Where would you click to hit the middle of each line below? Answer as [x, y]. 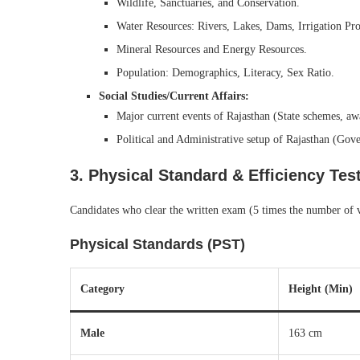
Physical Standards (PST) [157, 244]
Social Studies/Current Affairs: [174, 96]
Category [102, 289]
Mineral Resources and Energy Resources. [212, 49]
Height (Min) [321, 289]
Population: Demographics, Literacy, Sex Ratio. [225, 73]
